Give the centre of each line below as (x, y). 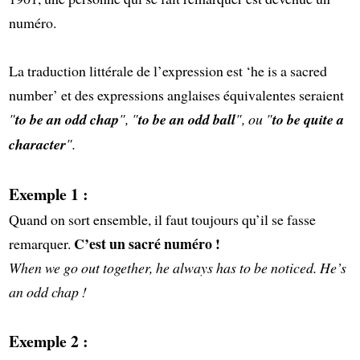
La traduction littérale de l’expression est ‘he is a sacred (168, 70)
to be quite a (308, 119)
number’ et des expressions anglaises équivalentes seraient (176, 94)
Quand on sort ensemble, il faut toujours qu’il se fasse (162, 219)
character (37, 144)
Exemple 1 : (48, 194)
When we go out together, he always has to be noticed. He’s (177, 267)
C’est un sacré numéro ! (147, 243)
